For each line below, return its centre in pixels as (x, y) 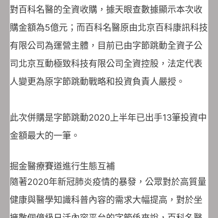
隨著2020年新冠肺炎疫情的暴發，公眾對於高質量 (108, 182)
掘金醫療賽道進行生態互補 (62, 166)
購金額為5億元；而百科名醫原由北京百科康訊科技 (109, 27)
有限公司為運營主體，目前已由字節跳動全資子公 (106, 45)
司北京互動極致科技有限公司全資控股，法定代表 (106, 63)
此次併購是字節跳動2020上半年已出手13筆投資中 (108, 117)
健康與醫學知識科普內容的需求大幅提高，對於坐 (106, 200)
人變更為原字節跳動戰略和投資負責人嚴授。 (97, 81)
